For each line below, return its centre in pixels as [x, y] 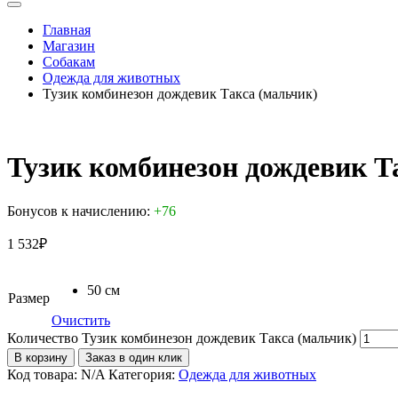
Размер [29, 298]
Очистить [81, 320]
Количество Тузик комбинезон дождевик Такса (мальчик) [182, 338]
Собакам [69, 62]
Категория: [142, 374]
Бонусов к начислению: [80, 211]
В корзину [41, 357]
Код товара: [42, 374]
